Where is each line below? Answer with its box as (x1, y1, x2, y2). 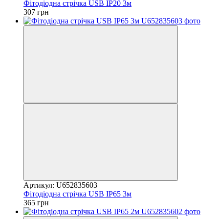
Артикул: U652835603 (23, 180, 97, 189)
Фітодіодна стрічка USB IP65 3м (23, 189, 131, 198)
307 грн (23, 7, 49, 16)
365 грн (23, 198, 49, 207)
